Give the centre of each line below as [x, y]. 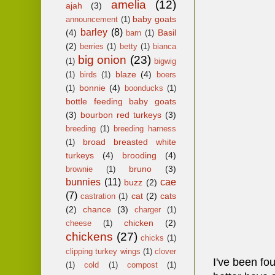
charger [148, 209]
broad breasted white [130, 141]
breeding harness [145, 128]
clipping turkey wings [103, 251]
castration [98, 196]
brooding [139, 155]
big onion [102, 60]
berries [92, 46]
